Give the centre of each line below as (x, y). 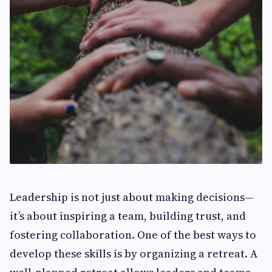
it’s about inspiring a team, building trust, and (128, 216)
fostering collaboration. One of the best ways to (133, 235)
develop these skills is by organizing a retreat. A (134, 254)
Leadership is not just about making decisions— (132, 197)
